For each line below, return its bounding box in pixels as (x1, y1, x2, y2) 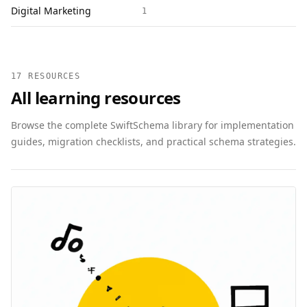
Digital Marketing (11, 4, 91, 17)
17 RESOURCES (11, 71, 81, 81)
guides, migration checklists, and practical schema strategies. (11, 135, 296, 148)
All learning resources (11, 86, 181, 109)
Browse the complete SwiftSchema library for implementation (11, 119, 294, 132)
